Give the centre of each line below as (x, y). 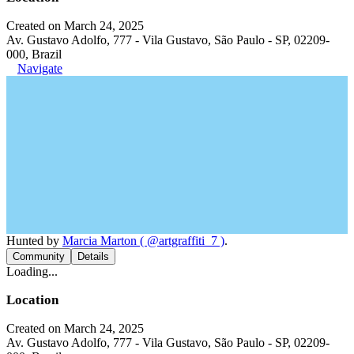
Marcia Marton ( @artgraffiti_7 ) (143, 240)
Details (93, 256)
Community (39, 256)
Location (32, 299)
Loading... (32, 271)
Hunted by (34, 240)
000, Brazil (34, 54)
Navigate (40, 68)
